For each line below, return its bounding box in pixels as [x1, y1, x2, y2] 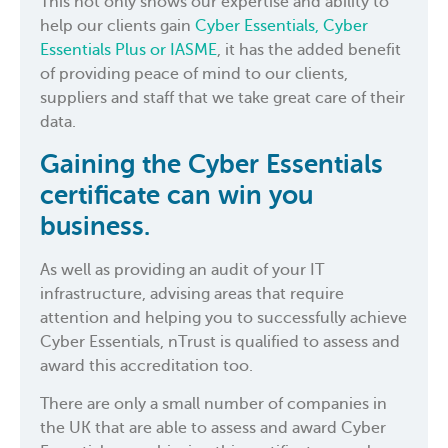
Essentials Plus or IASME [40, 41, 217, 60]
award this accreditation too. [40, 356, 253, 375]
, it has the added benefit [217, 41, 401, 60]
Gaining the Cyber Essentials [40, 149, 383, 179]
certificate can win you [40, 180, 313, 210]
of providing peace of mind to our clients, [40, 65, 348, 84]
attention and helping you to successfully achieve [40, 308, 407, 327]
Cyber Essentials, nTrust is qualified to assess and [40, 332, 400, 351]
